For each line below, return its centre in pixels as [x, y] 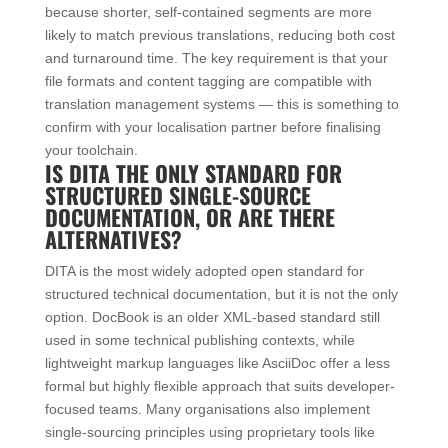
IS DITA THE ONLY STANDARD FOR [193, 172]
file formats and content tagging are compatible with [208, 80]
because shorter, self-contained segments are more [208, 11]
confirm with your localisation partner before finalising [212, 126]
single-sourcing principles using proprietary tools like [209, 431]
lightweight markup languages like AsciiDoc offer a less [217, 362]
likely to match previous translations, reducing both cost [219, 34]
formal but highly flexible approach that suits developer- [219, 385]
